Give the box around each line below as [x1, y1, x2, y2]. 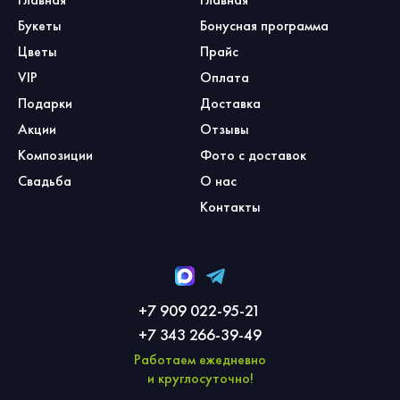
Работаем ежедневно [134, 350, 266, 369]
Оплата [200, 68, 249, 87]
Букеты [18, 16, 62, 35]
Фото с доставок [200, 146, 306, 164]
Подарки [18, 94, 72, 112]
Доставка [200, 94, 261, 112]
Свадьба [18, 171, 71, 190]
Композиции [18, 146, 93, 164]
